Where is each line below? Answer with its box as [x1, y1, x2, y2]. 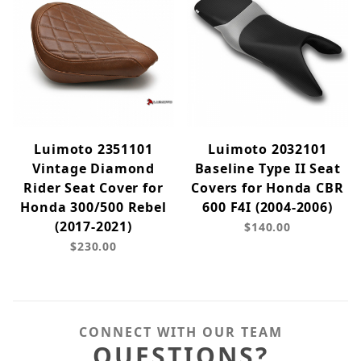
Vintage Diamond [31, 160, 155, 178]
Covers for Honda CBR [191, 179, 344, 197]
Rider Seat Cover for [23, 179, 164, 197]
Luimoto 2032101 [208, 140, 327, 159]
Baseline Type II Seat [194, 160, 341, 178]
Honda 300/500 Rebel [20, 198, 167, 217]
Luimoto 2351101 [34, 140, 153, 159]
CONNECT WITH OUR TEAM [78, 323, 283, 342]
